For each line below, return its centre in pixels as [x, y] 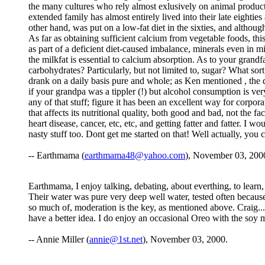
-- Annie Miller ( [59, 240]
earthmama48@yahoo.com [135, 156]
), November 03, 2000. [185, 240]
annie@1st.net [116, 240]
